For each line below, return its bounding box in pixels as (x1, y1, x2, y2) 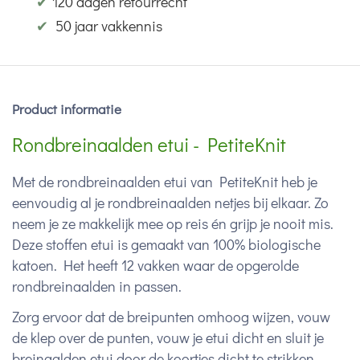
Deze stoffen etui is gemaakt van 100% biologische (12, 235, 321, 255)
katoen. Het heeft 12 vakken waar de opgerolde (12, 256, 299, 276)
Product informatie (12, 100, 121, 119)
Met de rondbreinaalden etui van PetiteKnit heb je (12, 172, 317, 192)
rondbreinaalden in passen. (12, 276, 182, 297)
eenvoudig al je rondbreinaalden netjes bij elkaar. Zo (12, 193, 329, 213)
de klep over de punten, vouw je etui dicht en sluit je (12, 328, 324, 348)
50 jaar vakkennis (52, 16, 162, 36)
